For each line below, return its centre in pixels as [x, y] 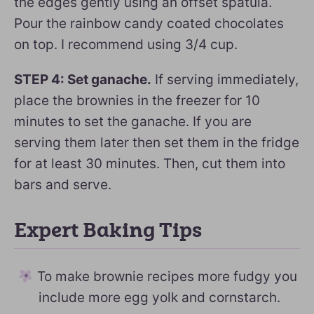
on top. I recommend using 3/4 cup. [126, 45]
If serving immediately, [225, 80]
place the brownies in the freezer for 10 [137, 101]
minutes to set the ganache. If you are [133, 122]
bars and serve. [63, 185]
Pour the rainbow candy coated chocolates [149, 23]
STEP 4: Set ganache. [83, 80]
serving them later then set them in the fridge [157, 143]
